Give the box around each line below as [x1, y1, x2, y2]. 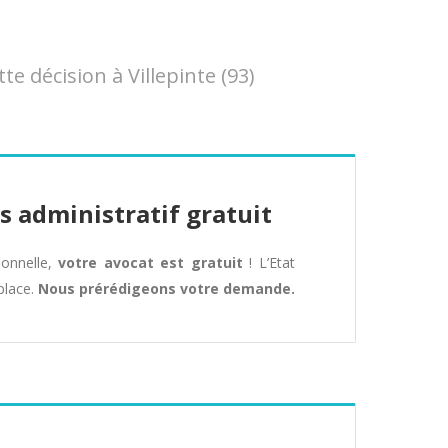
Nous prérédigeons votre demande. [38, 279, 295, 298]
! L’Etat [242, 253, 296, 272]
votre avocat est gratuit [58, 253, 243, 272]
